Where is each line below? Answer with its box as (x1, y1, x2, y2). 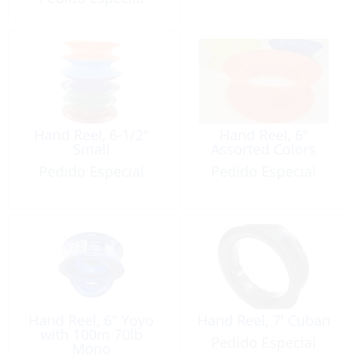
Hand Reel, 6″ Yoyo (29, 310, 155, 330)
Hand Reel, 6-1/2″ (33, 125, 149, 145)
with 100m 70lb (40, 324, 143, 344)
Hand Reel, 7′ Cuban (197, 310, 330, 330)
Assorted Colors (211, 139, 317, 159)
